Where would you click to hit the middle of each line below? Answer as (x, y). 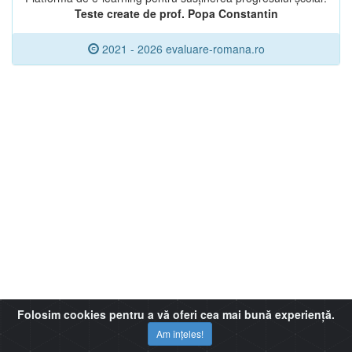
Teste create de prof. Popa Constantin (176, 13)
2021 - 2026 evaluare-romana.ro (181, 49)
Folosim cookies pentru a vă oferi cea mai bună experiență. (176, 314)
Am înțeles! (180, 333)
